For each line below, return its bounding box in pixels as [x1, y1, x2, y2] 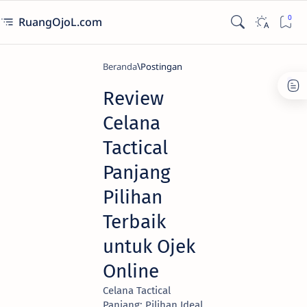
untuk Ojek [103, 235, 195, 258]
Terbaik [103, 210, 166, 233]
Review [103, 87, 164, 110]
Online [103, 260, 159, 282]
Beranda [103, 60, 137, 73]
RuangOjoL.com [19, 14, 105, 29]
